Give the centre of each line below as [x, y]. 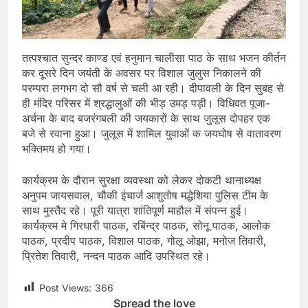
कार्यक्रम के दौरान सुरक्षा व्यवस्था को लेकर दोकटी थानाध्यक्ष [142, 180]
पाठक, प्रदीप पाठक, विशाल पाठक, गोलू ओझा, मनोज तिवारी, [144, 240]
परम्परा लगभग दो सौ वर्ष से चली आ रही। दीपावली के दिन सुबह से [153, 88]
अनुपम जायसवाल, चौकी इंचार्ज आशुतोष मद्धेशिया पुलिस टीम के [145, 195]
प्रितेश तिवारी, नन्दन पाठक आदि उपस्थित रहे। [116, 255]
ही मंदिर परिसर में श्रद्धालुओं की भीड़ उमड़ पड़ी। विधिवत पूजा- [146, 103]
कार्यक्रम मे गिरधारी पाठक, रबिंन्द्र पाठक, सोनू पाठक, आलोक [146, 225]
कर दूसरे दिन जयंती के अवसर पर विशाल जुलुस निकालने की [142, 73]
